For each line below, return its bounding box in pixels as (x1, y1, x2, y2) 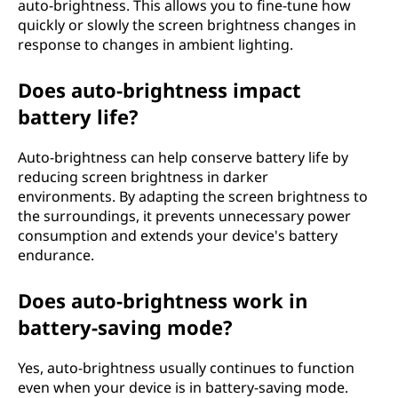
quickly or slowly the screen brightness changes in (18, 14, 356, 35)
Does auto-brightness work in (18, 286, 307, 314)
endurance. (18, 244, 94, 265)
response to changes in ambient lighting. (18, 34, 293, 54)
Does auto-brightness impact (18, 76, 301, 103)
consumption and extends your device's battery (18, 225, 338, 245)
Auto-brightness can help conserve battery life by (18, 147, 348, 167)
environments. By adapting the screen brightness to (18, 186, 368, 206)
